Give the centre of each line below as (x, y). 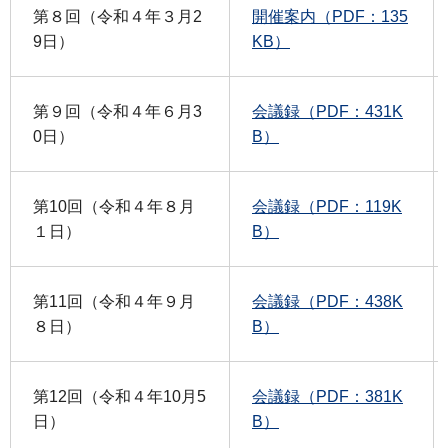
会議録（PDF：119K (327, 207)
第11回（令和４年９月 (114, 302)
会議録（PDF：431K (327, 112)
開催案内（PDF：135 (330, 17)
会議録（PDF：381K (327, 397)
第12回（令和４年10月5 (119, 397)
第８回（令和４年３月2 (117, 17)
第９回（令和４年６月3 (117, 112)
